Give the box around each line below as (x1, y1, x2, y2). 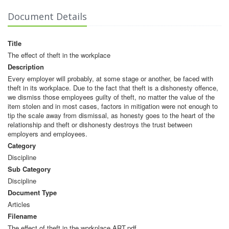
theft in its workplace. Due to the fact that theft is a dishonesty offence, (8, 82, 218, 93)
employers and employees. (8, 128, 87, 139)
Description (8, 61, 44, 72)
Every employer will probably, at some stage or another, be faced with (8, 73, 213, 83)
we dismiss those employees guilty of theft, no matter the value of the (8, 91, 215, 102)
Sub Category (8, 164, 51, 174)
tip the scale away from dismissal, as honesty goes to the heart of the (8, 110, 215, 120)
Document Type (8, 187, 57, 197)
